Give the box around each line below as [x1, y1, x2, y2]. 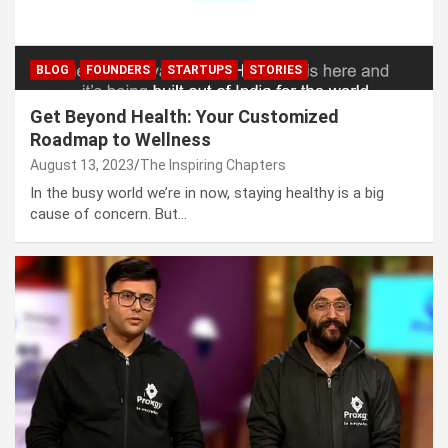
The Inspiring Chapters [140, 157, 286, 174]
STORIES [249, 63, 302, 78]
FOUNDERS [86, 63, 150, 78]
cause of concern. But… [30, 205, 187, 224]
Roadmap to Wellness [30, 129, 211, 151]
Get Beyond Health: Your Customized [30, 106, 339, 128]
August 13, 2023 [30, 157, 134, 174]
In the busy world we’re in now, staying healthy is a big [30, 184, 384, 203]
